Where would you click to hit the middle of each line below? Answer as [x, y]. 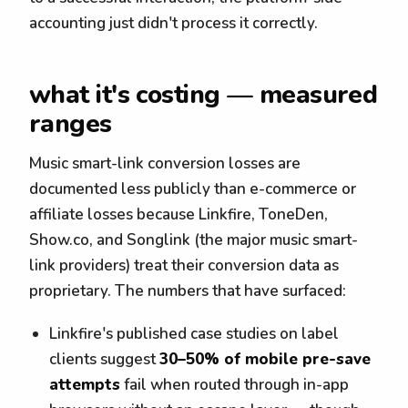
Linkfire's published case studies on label [194, 333]
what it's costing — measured [204, 95]
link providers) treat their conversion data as [184, 265]
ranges [71, 124]
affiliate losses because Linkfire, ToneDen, [178, 214]
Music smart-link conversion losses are [165, 163]
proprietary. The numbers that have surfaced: [188, 291]
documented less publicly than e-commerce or [193, 189]
